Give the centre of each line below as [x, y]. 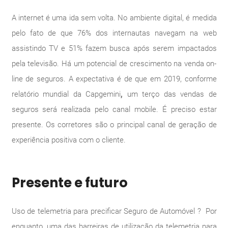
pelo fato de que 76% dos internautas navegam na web [114, 33]
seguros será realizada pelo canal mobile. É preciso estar [114, 109]
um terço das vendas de [170, 94]
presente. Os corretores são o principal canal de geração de [114, 124]
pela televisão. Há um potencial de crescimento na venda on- [114, 63]
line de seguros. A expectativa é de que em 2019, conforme [114, 79]
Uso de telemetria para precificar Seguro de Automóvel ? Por [114, 211]
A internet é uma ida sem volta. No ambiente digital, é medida [114, 18]
